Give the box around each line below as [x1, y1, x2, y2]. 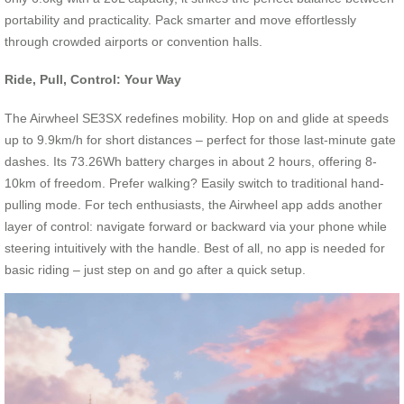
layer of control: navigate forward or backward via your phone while [5, 218, 387, 234]
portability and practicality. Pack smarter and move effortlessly [5, 12, 356, 27]
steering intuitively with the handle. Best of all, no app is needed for [5, 240, 385, 255]
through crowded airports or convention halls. [5, 33, 262, 49]
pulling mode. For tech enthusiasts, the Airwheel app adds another [5, 197, 382, 212]
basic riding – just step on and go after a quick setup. [5, 262, 306, 277]
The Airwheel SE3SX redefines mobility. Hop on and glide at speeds [5, 110, 389, 125]
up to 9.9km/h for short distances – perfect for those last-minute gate [5, 132, 396, 147]
